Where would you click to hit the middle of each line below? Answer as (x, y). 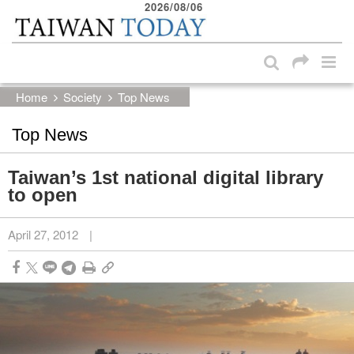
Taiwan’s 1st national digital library (166, 177)
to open (43, 194)
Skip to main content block (91, 16)
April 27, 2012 (43, 234)
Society (83, 96)
